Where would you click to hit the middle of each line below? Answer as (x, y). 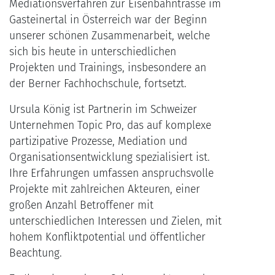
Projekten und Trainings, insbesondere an (108, 68)
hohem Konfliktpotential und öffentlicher (107, 238)
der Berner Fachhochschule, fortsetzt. (98, 84)
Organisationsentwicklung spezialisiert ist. (110, 158)
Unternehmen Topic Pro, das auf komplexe (110, 126)
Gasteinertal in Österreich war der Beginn (108, 20)
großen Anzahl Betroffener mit (81, 206)
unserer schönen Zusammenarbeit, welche (110, 36)
